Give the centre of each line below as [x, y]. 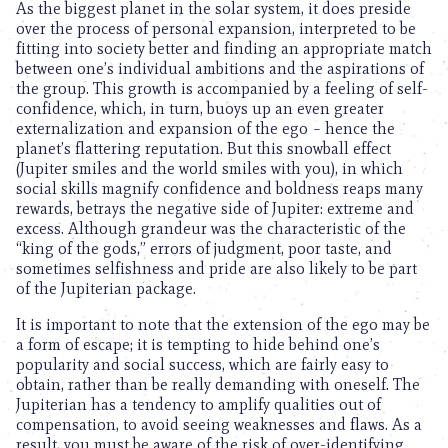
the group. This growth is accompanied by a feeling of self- [222, 88]
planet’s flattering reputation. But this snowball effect [203, 148]
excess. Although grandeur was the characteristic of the [211, 228]
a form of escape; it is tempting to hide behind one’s [198, 344]
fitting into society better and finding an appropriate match [224, 48]
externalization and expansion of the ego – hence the [205, 128]
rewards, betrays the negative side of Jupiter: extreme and [215, 208]
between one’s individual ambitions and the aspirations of [220, 68]
